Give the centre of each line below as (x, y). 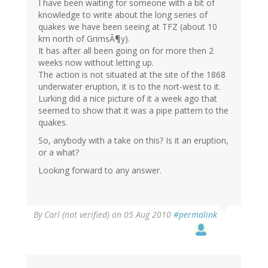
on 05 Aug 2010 (141, 215)
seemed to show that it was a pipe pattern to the (133, 111)
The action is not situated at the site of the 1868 (132, 75)
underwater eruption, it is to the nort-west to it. (130, 87)
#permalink (195, 215)
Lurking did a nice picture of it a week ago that (128, 99)
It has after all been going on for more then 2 (126, 51)
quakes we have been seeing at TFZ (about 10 (128, 27)
